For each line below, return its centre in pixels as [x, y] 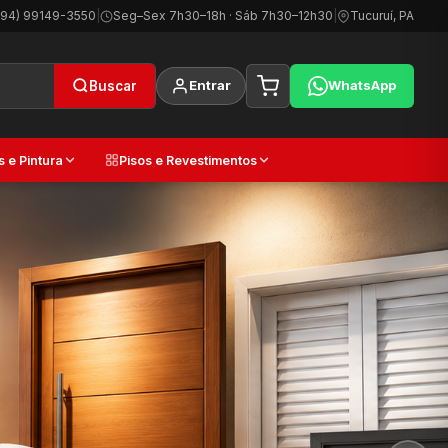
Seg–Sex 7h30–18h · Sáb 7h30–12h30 [223, 15]
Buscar [113, 85]
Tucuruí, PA [382, 15]
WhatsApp [362, 85]
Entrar [210, 85]
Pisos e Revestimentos [187, 160]
